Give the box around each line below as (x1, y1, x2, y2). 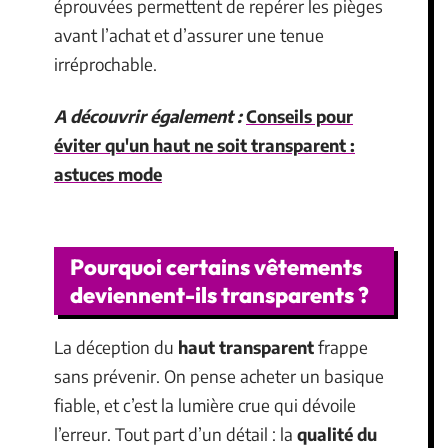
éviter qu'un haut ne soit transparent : (54, 133, 355, 156)
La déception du (54, 336, 178, 358)
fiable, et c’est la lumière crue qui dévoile (54, 394, 356, 416)
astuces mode (54, 162, 162, 185)
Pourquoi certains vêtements (70, 253, 362, 281)
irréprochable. (54, 53, 157, 75)
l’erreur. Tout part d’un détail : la (54, 423, 297, 445)
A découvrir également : (54, 104, 242, 127)
